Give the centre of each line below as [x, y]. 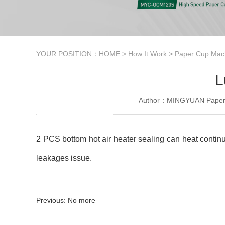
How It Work [147, 54]
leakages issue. [64, 158]
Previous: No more [66, 200]
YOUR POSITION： [68, 54]
